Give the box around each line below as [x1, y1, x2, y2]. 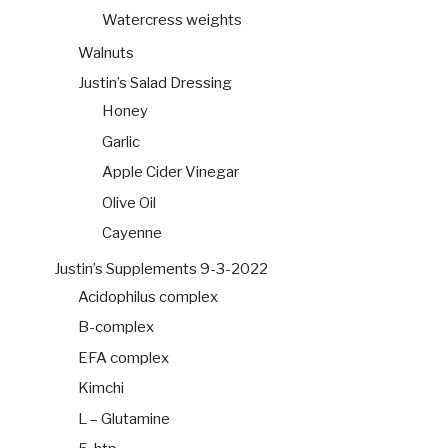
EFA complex [78, 348, 169, 367]
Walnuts [78, 43, 134, 62]
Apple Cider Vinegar [102, 163, 239, 182]
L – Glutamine [78, 409, 170, 428]
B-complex [78, 318, 154, 337]
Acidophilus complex [78, 287, 218, 306]
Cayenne [102, 224, 162, 243]
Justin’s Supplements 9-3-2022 [54, 260, 268, 279]
